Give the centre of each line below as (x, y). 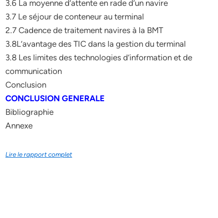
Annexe (19, 126)
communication (34, 71)
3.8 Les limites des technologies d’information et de (99, 57)
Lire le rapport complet (39, 154)
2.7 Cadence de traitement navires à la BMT (84, 30)
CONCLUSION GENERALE (55, 98)
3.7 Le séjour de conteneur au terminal (75, 17)
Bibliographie (30, 112)
